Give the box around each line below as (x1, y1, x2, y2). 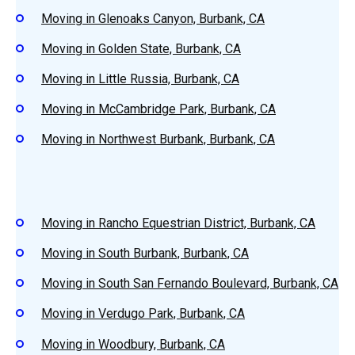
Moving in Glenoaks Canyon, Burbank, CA (41, 10, 265, 26)
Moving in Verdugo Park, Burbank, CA (41, 306, 245, 322)
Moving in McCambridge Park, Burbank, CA (41, 101, 276, 117)
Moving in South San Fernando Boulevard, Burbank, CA (41, 276, 338, 292)
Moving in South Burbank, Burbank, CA (41, 245, 249, 261)
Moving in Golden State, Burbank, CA (41, 40, 241, 56)
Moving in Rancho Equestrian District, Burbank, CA (41, 215, 315, 231)
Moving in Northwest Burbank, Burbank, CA (41, 132, 275, 147)
